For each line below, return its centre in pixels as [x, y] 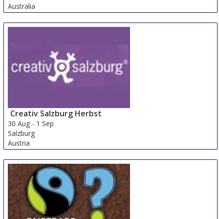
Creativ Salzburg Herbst [56, 114]
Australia [22, 6]
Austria [19, 143]
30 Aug [19, 124]
